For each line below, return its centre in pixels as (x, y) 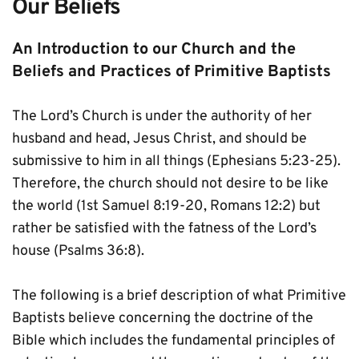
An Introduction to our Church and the (154, 50)
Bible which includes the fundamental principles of (173, 341)
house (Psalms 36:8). (78, 251)
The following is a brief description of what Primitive (179, 296)
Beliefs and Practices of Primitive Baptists (171, 72)
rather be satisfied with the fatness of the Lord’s (164, 229)
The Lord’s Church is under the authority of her (162, 117)
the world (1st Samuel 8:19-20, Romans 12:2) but (166, 206)
